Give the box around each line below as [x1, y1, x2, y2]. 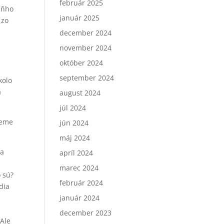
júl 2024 [59, 103, 86, 112]
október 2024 [59, 58, 103, 67]
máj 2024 [59, 133, 90, 142]
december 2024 [59, 28, 112, 37]
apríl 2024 [59, 148, 93, 157]
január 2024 [59, 193, 100, 202]
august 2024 [59, 88, 101, 97]
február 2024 [59, 178, 103, 187]
